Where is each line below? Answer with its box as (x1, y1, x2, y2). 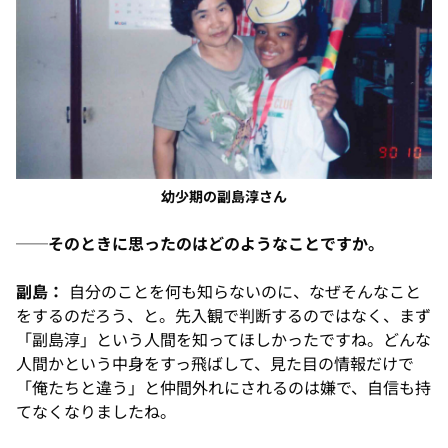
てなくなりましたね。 (16, 401, 176, 422)
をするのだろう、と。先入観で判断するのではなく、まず (16, 305, 431, 326)
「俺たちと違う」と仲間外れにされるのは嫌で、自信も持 (16, 377, 431, 398)
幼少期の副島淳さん (161, 187, 287, 206)
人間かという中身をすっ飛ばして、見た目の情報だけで (16, 353, 414, 374)
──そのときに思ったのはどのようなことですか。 (16, 233, 384, 254)
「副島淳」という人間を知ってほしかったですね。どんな (16, 329, 431, 350)
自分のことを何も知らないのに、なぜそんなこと (64, 281, 421, 302)
